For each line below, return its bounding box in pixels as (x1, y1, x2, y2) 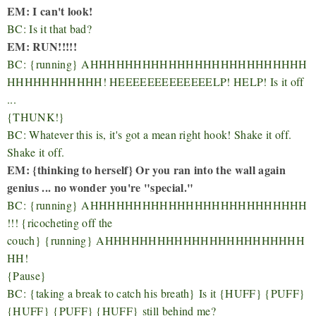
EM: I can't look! (7, 2, 93, 19)
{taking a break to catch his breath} (30, 285, 200, 300)
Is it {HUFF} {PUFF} (199, 285, 305, 300)
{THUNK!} (7, 109, 68, 124)
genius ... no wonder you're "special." (7, 178, 194, 195)
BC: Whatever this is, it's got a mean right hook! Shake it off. (7, 126, 292, 142)
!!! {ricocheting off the (7, 214, 113, 230)
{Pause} (7, 267, 47, 283)
